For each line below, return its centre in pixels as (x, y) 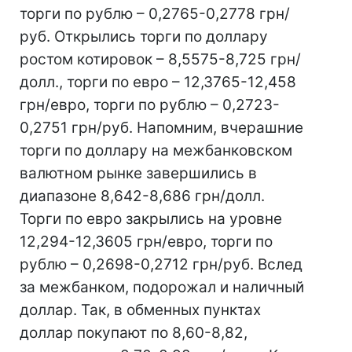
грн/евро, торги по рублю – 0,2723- (150, 105)
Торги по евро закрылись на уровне (151, 219)
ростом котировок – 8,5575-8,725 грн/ (160, 59)
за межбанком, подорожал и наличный (162, 287)
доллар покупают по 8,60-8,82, (134, 333)
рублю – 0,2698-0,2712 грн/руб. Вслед (161, 264)
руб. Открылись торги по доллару (144, 37)
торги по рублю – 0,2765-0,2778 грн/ (155, 14)
